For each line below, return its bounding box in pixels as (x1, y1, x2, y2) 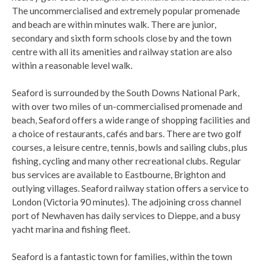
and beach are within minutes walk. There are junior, (12, 18, 216, 30)
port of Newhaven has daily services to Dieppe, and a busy (12, 210, 240, 221)
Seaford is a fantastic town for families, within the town (12, 251, 232, 262)
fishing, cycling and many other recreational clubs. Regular (12, 155, 241, 166)
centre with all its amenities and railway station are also (12, 46, 232, 57)
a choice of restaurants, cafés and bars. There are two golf (12, 128, 242, 139)
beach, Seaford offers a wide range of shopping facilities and (12, 114, 250, 125)
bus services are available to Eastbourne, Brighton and (12, 169, 226, 180)
